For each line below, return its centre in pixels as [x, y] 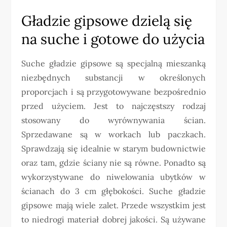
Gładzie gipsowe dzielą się [107, 21]
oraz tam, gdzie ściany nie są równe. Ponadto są [113, 163]
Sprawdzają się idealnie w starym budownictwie [113, 148]
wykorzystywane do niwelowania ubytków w [113, 177]
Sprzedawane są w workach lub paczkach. [113, 134]
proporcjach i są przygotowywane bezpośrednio [113, 92]
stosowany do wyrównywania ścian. [113, 120]
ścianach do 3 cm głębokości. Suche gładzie [113, 191]
